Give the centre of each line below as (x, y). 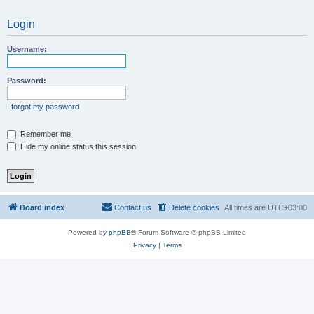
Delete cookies (194, 208)
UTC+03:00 (287, 208)
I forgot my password (43, 107)
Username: (27, 49)
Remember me (45, 134)
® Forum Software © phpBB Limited (189, 233)
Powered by (88, 233)
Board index (42, 208)
